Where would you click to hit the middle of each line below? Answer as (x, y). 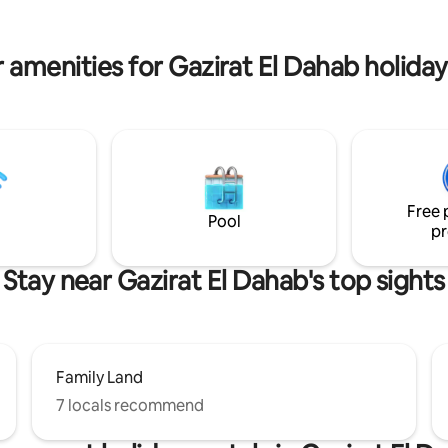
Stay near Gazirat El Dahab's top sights (224, 281)
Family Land (99, 377)
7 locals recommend (130, 405)
